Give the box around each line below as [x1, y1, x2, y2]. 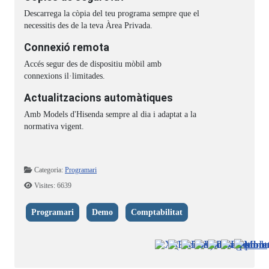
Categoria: [32, 166, 65, 175]
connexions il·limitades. [24, 71, 105, 81]
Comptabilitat [131, 208, 183, 217]
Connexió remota [24, 41, 109, 54]
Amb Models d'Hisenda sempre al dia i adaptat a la [24, 110, 196, 119]
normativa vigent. [24, 122, 84, 131]
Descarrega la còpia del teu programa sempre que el [24, 9, 199, 19]
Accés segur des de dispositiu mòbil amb [24, 59, 162, 69]
